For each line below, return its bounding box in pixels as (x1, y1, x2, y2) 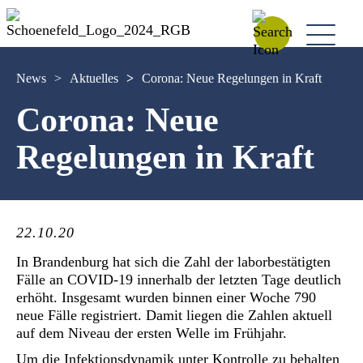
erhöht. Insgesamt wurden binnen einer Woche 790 (16, 289, 316, 305)
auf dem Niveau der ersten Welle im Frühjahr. (16, 325, 287, 341)
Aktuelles (70, 71, 118, 85)
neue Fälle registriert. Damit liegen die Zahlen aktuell (16, 307, 332, 323)
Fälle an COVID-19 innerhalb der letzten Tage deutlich (16, 271, 341, 288)
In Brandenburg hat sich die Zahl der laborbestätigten (16, 254, 331, 270)
